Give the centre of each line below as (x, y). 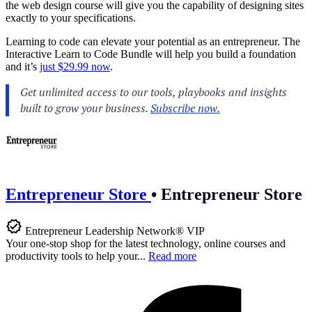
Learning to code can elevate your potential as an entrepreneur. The (153, 41)
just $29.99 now (75, 66)
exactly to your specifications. (71, 17)
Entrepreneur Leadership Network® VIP (115, 231)
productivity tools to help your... (77, 256)
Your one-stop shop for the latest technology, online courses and (146, 243)
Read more (172, 256)
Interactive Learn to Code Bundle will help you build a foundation (151, 54)
